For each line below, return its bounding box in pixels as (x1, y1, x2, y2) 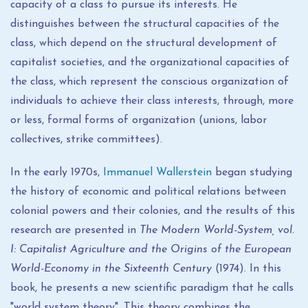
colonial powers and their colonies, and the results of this (10, 206, 295, 217)
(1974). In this (215, 263, 281, 274)
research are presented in (10, 225, 140, 236)
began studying (212, 167, 292, 178)
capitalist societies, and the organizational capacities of (10, 57, 289, 68)
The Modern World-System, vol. (140, 225, 294, 236)
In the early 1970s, (10, 167, 103, 178)
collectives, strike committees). (10, 134, 162, 145)
